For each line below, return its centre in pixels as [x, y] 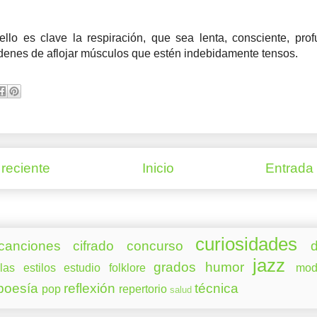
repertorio [143, 289]
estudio [82, 267]
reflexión [90, 288]
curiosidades [246, 244]
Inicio [158, 168]
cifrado [94, 246]
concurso [155, 246]
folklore [127, 267]
